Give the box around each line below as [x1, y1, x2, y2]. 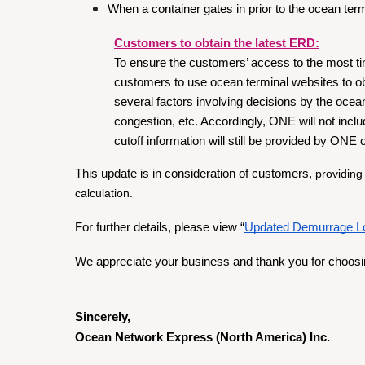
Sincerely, [75, 310, 134, 323]
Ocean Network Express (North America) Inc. [75, 331, 330, 344]
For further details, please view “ [75, 221, 244, 234]
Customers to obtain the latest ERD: [114, 37, 319, 50]
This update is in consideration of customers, [75, 167, 315, 180]
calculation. [75, 187, 133, 200]
